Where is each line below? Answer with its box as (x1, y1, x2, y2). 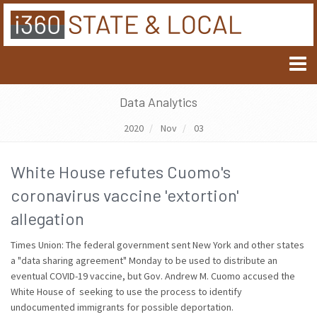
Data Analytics (120, 94, 197, 110)
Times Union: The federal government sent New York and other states (11, 238, 304, 251)
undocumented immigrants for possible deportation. (11, 301, 234, 313)
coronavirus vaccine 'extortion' (11, 185, 239, 205)
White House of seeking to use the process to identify (11, 285, 242, 298)
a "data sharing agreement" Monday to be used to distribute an (11, 254, 277, 267)
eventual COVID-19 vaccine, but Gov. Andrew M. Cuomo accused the (11, 270, 295, 282)
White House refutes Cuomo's (11, 161, 231, 182)
